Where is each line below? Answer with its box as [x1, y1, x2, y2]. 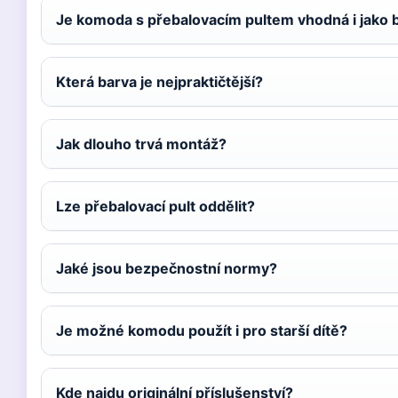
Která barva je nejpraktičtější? [56, 73, 263, 91]
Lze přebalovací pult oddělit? [56, 197, 255, 215]
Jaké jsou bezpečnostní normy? [56, 259, 277, 277]
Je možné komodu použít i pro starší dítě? [56, 322, 347, 339]
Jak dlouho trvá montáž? [56, 135, 227, 153]
